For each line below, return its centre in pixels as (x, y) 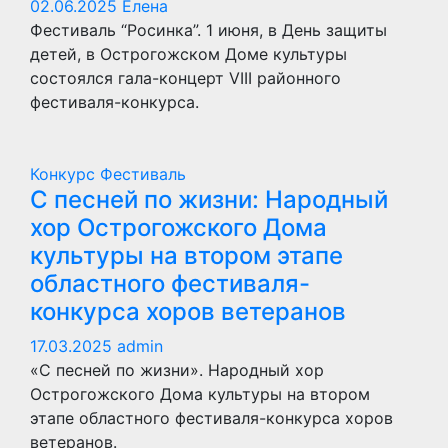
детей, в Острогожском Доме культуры (188, 53)
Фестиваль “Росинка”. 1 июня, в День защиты (208, 29)
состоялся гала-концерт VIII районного (185, 77)
